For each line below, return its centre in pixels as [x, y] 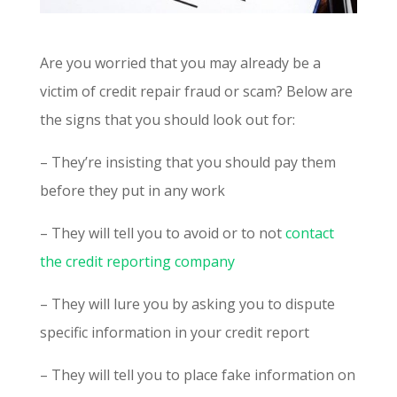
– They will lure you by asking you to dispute [187, 304]
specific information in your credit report [174, 332]
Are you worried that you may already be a [180, 62]
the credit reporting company [137, 261]
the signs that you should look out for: [167, 119]
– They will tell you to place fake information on [197, 374]
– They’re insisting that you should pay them [187, 162]
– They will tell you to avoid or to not [162, 233]
